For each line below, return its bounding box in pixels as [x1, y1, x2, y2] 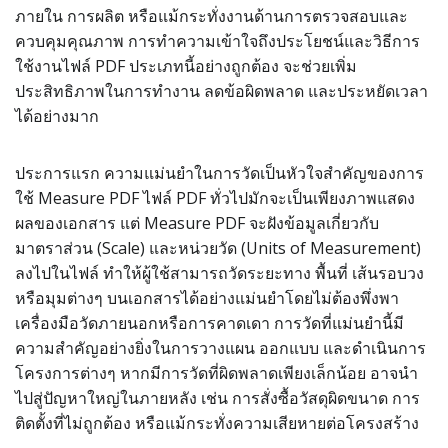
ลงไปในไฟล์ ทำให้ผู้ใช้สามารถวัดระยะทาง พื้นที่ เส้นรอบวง [15, 262, 424, 284]
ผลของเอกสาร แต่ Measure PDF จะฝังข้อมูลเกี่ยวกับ [15, 212, 379, 234]
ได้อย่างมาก [15, 105, 99, 127]
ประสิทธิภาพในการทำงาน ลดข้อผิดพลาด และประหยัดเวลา [15, 80, 428, 102]
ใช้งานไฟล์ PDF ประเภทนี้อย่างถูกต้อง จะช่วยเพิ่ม [15, 55, 357, 77]
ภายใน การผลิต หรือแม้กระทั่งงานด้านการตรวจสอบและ [15, 5, 408, 27]
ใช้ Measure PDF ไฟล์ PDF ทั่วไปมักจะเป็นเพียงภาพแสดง [15, 187, 415, 209]
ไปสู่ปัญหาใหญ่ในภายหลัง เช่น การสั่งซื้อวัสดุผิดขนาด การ [15, 387, 420, 409]
